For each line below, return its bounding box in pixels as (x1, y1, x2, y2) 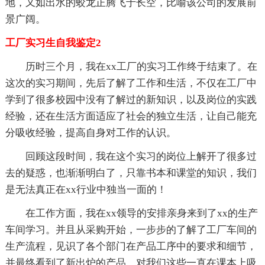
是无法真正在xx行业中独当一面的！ (5, 183, 167, 195)
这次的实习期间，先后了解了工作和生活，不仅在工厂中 (5, 77, 257, 89)
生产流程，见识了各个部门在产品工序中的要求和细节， (5, 240, 257, 252)
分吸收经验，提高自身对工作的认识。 (5, 127, 176, 138)
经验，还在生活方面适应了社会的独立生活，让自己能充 (5, 110, 257, 122)
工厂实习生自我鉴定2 (5, 37, 101, 49)
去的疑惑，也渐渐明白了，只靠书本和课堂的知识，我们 (5, 167, 257, 179)
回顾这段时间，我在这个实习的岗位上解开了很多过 (25, 150, 257, 162)
